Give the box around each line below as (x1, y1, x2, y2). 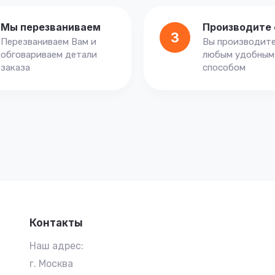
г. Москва (29, 258, 73, 269)
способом (203, 62, 246, 73)
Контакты (29, 217, 83, 229)
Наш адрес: (29, 240, 83, 252)
